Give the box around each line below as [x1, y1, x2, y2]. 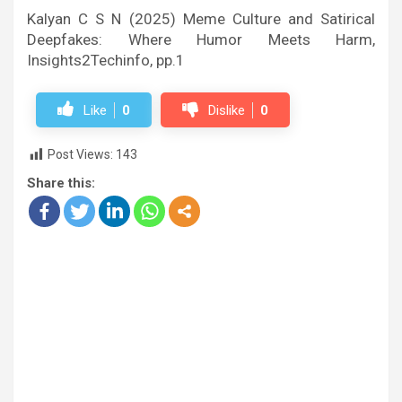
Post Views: [48, 147, 113, 162]
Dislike [208, 102, 245, 119]
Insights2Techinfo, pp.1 [27, 51, 185, 70]
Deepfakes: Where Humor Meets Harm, [27, 31, 375, 49]
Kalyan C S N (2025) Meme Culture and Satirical [27, 10, 375, 29]
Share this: [27, 174, 95, 191]
